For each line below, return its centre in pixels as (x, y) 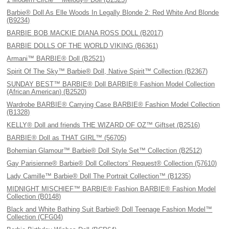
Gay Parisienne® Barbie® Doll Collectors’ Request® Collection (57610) (112, 163)
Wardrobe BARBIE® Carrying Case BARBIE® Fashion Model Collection (113, 105)
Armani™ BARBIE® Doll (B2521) (56, 59)
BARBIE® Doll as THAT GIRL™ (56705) (67, 138)
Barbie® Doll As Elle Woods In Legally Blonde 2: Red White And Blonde (113, 13)
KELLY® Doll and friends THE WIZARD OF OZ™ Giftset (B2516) (104, 125)
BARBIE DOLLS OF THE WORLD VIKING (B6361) (83, 46)
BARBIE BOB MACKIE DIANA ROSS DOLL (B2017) (85, 33)
